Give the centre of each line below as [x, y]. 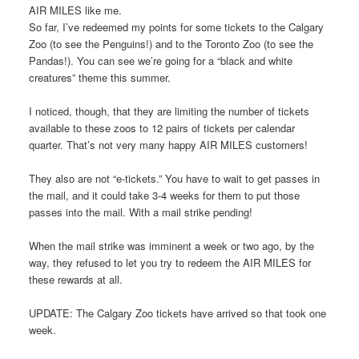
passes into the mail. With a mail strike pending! [140, 212]
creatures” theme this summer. [99, 77]
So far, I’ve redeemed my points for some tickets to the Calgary [176, 26]
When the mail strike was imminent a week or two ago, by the [171, 246]
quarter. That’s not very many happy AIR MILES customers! [168, 144]
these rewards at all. [75, 280]
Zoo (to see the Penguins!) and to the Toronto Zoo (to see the [171, 43]
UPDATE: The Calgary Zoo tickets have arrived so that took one [177, 313]
